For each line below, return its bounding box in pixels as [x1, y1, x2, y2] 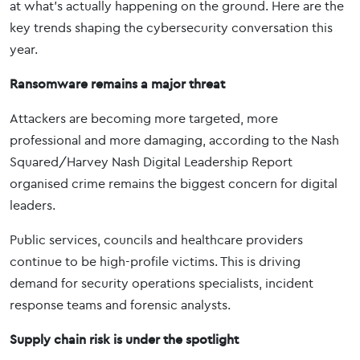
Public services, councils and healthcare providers [10, 231, 303, 247]
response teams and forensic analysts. [10, 297, 231, 313]
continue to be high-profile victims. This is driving [10, 253, 301, 269]
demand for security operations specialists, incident [10, 275, 313, 291]
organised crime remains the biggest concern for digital [10, 175, 337, 191]
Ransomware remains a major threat [10, 76, 225, 92]
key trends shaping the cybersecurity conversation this [10, 19, 333, 35]
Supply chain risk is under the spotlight [10, 331, 239, 347]
